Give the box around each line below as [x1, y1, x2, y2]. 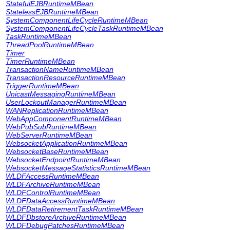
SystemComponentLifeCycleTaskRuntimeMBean [6, 24, 163, 32]
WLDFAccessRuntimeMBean [6, 172, 99, 180]
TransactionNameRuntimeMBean [6, 65, 113, 73]
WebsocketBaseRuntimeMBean [6, 147, 108, 156]
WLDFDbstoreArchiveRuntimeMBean [6, 213, 126, 221]
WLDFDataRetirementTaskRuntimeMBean [6, 205, 143, 213]
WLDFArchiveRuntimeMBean [6, 180, 100, 188]
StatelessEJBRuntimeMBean [6, 8, 99, 16]
